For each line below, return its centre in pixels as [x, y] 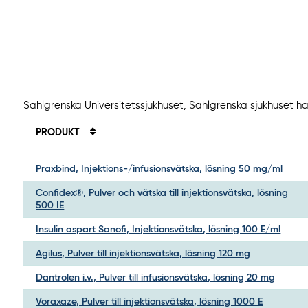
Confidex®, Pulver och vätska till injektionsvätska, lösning [162, 194]
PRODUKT [59, 133]
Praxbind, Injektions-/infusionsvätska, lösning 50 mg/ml [159, 169]
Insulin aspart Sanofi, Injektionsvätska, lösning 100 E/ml [158, 230]
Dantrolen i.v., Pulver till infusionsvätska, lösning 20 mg [156, 278]
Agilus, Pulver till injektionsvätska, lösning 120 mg [143, 254]
